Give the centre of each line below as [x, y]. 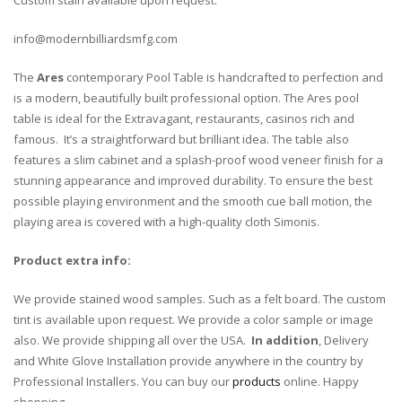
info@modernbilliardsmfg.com [96, 38]
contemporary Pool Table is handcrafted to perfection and [225, 77]
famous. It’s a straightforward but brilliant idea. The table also [181, 139]
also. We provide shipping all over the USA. [132, 340]
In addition [285, 340]
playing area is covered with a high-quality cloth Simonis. [166, 221]
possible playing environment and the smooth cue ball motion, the [193, 201]
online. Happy [320, 381]
